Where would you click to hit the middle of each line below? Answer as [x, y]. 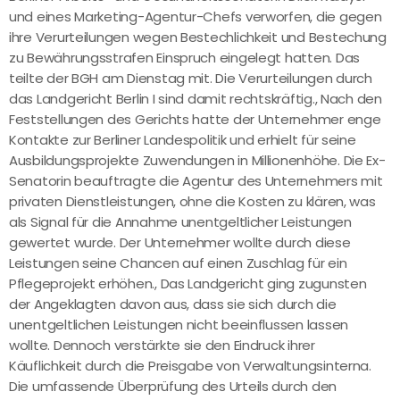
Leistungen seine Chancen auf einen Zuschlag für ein [178, 263]
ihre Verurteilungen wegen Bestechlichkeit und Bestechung [198, 37]
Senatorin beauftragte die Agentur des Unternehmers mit [196, 181]
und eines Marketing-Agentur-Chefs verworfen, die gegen [196, 17]
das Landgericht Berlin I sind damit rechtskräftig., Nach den [196, 99]
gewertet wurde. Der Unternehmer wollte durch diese [180, 243]
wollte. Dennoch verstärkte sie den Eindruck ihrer [162, 346]
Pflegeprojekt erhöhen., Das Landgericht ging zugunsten [188, 284]
